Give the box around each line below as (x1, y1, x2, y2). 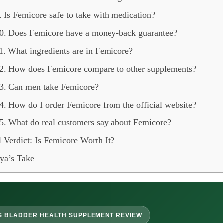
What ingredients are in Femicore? (8, 46, 133, 56)
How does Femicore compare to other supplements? (8, 64, 197, 74)
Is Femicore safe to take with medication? (4, 10, 156, 20)
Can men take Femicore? (8, 82, 99, 92)
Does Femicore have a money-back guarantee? (8, 28, 178, 38)
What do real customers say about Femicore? (8, 117, 172, 127)
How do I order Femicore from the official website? (8, 100, 197, 110)
